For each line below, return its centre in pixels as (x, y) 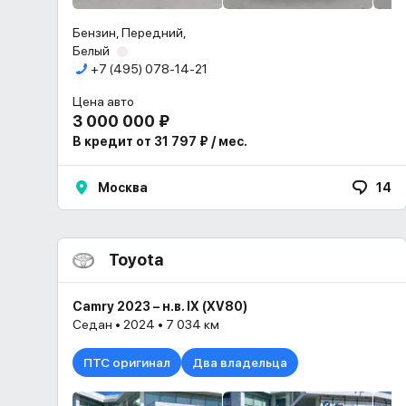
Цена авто (103, 101)
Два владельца (240, 362)
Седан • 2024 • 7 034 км (146, 324)
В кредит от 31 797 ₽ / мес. (160, 141)
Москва (123, 188)
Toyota (136, 260)
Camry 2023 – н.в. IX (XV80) (160, 306)
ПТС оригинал (127, 362)
